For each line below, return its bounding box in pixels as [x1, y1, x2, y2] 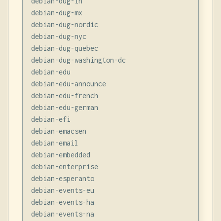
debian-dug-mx [31, 8, 82, 17]
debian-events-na [31, 209, 94, 218]
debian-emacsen [31, 126, 86, 135]
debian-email [31, 138, 78, 147]
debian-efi [31, 114, 71, 123]
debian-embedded [31, 150, 90, 159]
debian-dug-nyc [31, 32, 86, 40]
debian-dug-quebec [31, 43, 98, 52]
